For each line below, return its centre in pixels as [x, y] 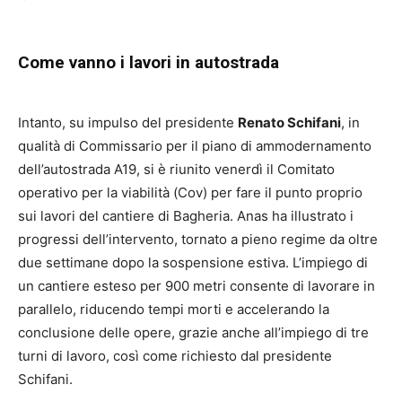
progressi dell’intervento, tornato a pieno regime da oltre [198, 240]
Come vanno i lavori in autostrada [149, 63]
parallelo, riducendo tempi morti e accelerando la [174, 310]
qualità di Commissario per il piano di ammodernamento [195, 146]
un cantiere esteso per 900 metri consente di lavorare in [197, 286]
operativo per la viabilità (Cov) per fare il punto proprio [190, 193]
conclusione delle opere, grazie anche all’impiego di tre [193, 333]
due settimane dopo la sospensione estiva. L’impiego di [193, 263]
